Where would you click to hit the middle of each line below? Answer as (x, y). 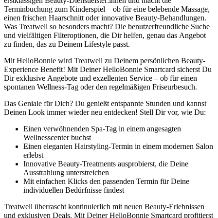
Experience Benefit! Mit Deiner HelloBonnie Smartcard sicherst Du (108, 69)
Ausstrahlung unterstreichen (66, 172)
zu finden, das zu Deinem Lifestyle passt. (67, 44)
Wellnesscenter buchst (57, 137)
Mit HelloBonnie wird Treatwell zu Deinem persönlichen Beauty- (105, 60)
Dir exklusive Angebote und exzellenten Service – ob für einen (100, 78)
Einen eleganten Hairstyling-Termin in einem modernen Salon (118, 146)
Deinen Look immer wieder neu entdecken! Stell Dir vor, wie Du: (105, 112)
